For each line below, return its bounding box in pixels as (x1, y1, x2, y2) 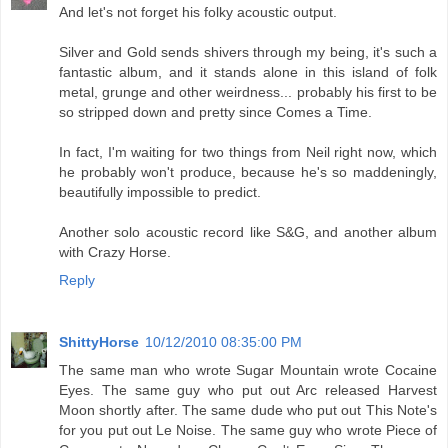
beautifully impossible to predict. (59, 184, 261, 201)
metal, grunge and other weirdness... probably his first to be (59, 84, 437, 101)
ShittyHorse (59, 334, 139, 351)
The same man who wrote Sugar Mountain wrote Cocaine (59, 362, 437, 379)
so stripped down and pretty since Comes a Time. (59, 104, 372, 121)
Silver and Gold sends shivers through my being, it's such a (59, 44, 437, 61)
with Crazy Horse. (59, 244, 171, 261)
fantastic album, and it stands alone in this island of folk (59, 64, 437, 81)
